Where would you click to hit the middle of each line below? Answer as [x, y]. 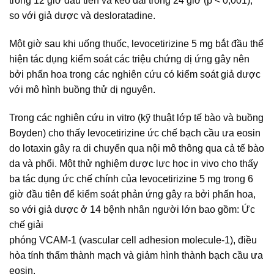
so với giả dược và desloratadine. [82, 16]
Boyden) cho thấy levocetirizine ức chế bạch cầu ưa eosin [135, 133]
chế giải [26, 224]
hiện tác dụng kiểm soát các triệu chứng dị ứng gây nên [129, 59]
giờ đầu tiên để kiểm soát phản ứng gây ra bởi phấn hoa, [132, 194]
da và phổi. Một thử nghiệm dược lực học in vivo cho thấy [134, 163]
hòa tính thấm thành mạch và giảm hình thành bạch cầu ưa [136, 255]
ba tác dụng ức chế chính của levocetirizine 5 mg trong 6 [131, 179]
